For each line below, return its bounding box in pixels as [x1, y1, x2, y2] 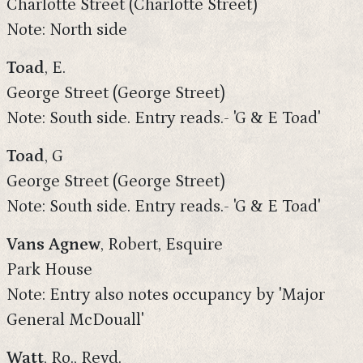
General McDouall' [6, 310, 143, 330]
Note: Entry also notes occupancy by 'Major [6, 285, 325, 305]
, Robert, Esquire [100, 235, 223, 254]
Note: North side [6, 20, 127, 40]
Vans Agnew [6, 235, 100, 254]
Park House [6, 260, 92, 280]
